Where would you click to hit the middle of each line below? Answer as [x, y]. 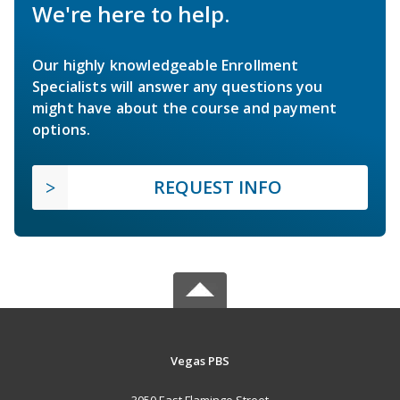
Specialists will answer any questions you [178, 86]
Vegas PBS [200, 360]
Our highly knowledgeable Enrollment [166, 65]
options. [62, 129]
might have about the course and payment [185, 108]
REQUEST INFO [218, 187]
